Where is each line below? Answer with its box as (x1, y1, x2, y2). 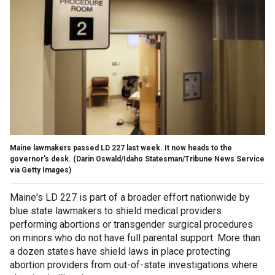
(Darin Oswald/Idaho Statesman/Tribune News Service (73, 154, 265, 163)
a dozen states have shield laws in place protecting (10, 245, 230, 257)
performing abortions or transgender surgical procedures (10, 218, 253, 230)
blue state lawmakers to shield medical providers (10, 204, 222, 217)
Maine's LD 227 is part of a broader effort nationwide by (10, 191, 250, 203)
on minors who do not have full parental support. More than (10, 231, 260, 244)
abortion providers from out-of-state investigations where (10, 258, 258, 271)
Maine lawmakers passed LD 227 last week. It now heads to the (10, 143, 232, 152)
